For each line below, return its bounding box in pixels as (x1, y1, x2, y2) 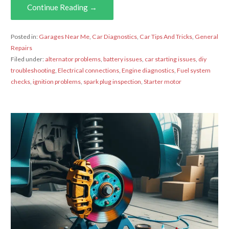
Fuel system (176, 66, 211, 74)
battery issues (103, 55, 142, 63)
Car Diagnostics (91, 32, 137, 40)
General (194, 32, 218, 40)
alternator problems (44, 55, 101, 63)
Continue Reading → (27, 2, 97, 12)
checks (10, 77, 30, 85)
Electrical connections (57, 66, 119, 74)
